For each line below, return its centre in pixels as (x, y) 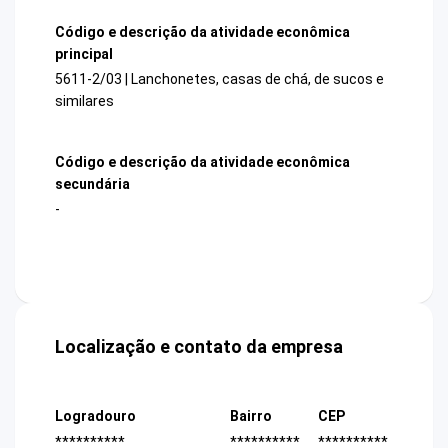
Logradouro (95, 416)
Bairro (251, 416)
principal (84, 53)
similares (84, 100)
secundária (92, 184)
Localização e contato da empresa (199, 347)
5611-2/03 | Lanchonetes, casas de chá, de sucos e (219, 78)
